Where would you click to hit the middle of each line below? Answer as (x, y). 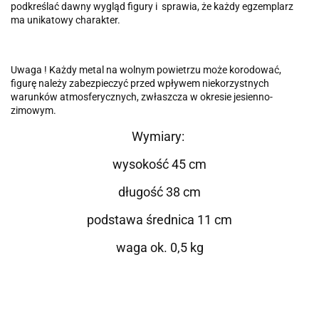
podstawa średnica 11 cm (159, 220)
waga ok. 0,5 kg (159, 248)
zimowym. (33, 111)
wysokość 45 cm (159, 164)
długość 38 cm (159, 192)
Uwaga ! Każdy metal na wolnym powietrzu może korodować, (146, 70)
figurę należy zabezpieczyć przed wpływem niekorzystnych (140, 84)
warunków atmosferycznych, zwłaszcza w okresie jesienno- (142, 97)
